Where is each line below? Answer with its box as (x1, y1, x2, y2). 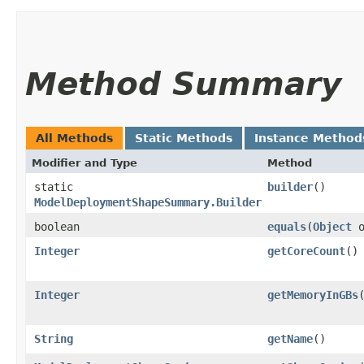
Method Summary (25, 65, 341, 102)
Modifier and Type (32, 156, 137, 169)
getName (267, 331, 313, 345)
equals (267, 219, 306, 233)
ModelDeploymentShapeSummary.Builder (34, 195, 262, 209)
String (34, 331, 73, 345)
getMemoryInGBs (267, 288, 358, 301)
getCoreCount (267, 244, 345, 258)
